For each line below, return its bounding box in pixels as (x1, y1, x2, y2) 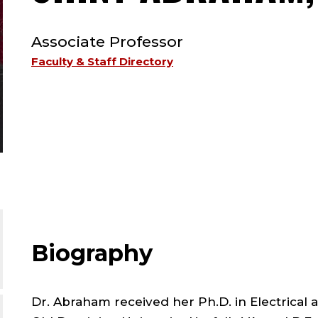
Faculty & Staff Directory (31, 54, 173, 68)
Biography (31, 238, 153, 267)
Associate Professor (31, 32, 183, 50)
